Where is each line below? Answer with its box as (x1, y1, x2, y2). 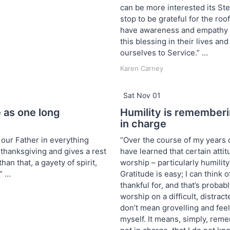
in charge (120, 117, 166, 130)
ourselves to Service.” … (120, 47, 208, 57)
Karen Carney (120, 64, 163, 72)
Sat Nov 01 (123, 90, 161, 100)
